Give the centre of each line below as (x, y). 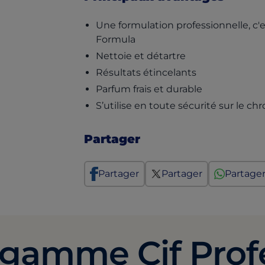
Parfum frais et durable (149, 89)
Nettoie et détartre (141, 56)
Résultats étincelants (146, 72)
